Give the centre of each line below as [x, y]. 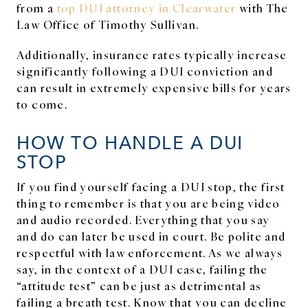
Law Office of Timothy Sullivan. [108, 24]
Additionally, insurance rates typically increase [152, 54]
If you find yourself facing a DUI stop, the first [151, 186]
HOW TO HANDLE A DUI [130, 142]
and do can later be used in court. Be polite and [151, 235]
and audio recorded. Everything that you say [143, 219]
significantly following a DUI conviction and [145, 70]
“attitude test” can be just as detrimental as [139, 285]
